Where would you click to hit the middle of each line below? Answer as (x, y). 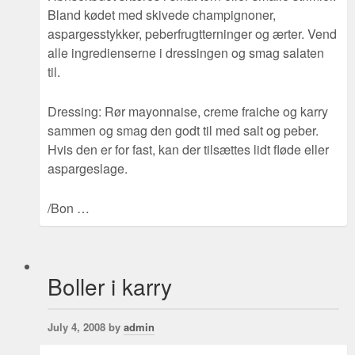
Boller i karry (110, 286)
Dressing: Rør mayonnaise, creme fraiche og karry (188, 112)
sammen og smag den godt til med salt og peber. (183, 131)
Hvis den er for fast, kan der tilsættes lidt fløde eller (188, 150)
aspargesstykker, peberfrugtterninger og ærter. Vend (192, 34)
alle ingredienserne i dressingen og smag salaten (186, 53)
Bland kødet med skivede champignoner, (162, 15)
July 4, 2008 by (86, 327)
